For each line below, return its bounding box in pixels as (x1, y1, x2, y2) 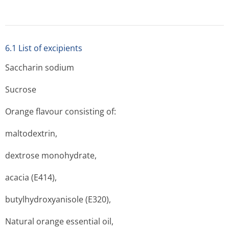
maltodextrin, (5, 128, 57, 139)
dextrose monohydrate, (5, 150, 97, 161)
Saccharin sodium (5, 62, 74, 73)
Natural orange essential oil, (5, 216, 113, 227)
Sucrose (5, 84, 36, 95)
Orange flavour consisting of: (5, 106, 116, 117)
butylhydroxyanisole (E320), (5, 194, 111, 205)
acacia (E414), (5, 172, 57, 183)
